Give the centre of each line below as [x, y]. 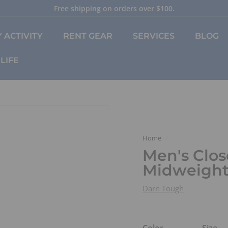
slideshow [131, 31]
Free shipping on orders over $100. [114, 8]
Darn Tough [163, 188]
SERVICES [154, 36]
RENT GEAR [88, 36]
